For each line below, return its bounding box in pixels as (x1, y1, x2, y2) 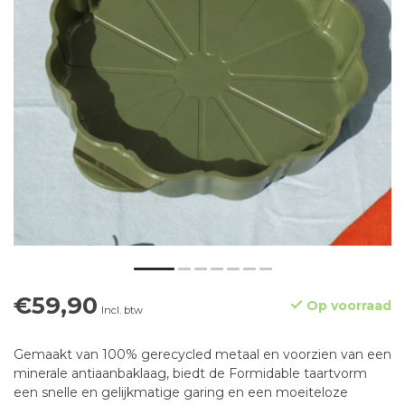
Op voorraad (303, 297, 391, 315)
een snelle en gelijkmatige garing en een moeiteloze (14, 384, 348, 401)
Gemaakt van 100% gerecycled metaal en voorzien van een (14, 346, 391, 363)
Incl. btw (101, 304, 143, 317)
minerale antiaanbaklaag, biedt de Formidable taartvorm (14, 365, 367, 382)
